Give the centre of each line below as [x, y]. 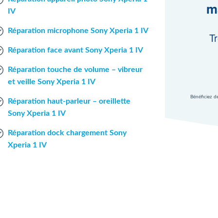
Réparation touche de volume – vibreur [75, 70]
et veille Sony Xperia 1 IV [51, 82]
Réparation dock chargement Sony [67, 133]
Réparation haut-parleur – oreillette [69, 101]
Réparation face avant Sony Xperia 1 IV [75, 50]
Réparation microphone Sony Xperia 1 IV [78, 31]
